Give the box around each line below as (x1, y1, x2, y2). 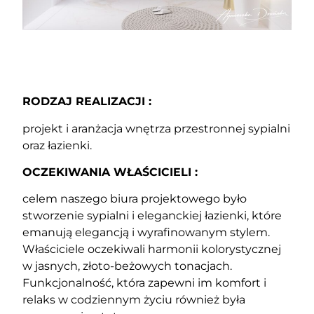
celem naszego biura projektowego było (22, 192, 247, 206)
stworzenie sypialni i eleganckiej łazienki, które (22, 209, 282, 223)
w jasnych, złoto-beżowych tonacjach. (22, 259, 233, 273)
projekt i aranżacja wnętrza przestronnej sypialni (22, 121, 291, 135)
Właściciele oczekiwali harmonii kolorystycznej (22, 243, 282, 257)
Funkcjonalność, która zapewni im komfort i (22, 276, 267, 290)
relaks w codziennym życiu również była (22, 293, 246, 307)
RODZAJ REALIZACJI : (22, 95, 152, 109)
